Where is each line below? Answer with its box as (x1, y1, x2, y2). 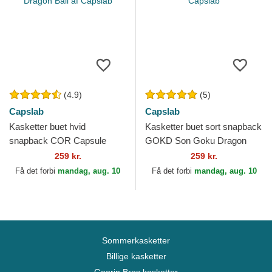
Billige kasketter (106, 251, 166, 262)
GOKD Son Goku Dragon (145, 135, 246, 146)
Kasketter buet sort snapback (145, 121, 262, 132)
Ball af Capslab (145, 149, 205, 160)
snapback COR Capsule (9, 135, 106, 146)
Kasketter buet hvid (9, 121, 86, 132)
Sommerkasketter (102, 236, 170, 246)
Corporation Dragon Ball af (9, 149, 114, 160)
